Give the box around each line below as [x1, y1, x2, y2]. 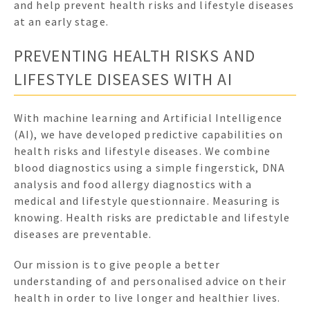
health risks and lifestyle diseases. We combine [14, 143, 271, 158]
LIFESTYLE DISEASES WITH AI [14, 69, 232, 89]
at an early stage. [14, 15, 109, 29]
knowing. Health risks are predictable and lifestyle [14, 210, 291, 224]
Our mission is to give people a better [14, 257, 220, 272]
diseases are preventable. [14, 226, 152, 241]
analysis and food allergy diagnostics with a [14, 176, 253, 191]
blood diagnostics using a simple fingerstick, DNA [14, 160, 285, 174]
